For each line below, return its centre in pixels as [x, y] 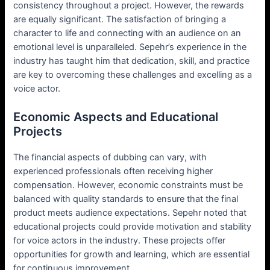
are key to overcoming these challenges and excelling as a [133, 74]
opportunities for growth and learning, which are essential [132, 255]
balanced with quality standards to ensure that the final [126, 199]
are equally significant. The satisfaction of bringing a [120, 19]
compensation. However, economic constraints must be [128, 185]
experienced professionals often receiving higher [113, 171]
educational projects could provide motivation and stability [133, 227]
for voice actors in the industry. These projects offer [120, 241]
